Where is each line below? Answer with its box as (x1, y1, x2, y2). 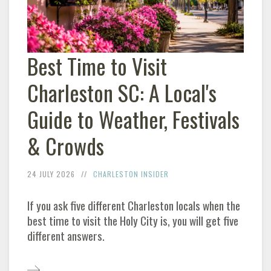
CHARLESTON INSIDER (93, 169, 169, 180)
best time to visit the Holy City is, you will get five (27, 212, 238, 230)
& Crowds (27, 129, 104, 162)
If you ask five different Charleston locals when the (27, 197, 240, 215)
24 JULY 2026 (27, 169, 75, 180)
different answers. (27, 227, 105, 245)
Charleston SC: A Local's (27, 76, 217, 109)
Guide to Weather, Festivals (27, 103, 240, 135)
